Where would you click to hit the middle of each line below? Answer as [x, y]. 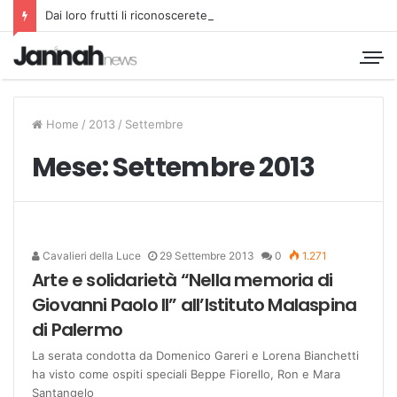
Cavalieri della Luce [90, 255]
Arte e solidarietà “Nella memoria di [183, 280]
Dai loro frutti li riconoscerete [126, 15]
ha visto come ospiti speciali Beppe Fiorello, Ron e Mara [186, 374]
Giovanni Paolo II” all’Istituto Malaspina [195, 304]
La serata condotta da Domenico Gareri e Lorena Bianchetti [195, 355]
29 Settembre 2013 [207, 255]
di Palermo [77, 329]
